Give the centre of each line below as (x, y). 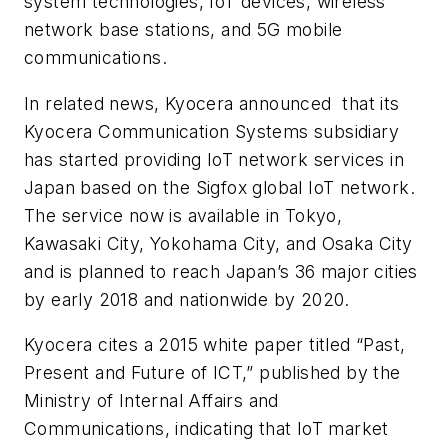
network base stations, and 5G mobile (183, 30)
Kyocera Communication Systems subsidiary (211, 131)
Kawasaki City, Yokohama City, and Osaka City (218, 243)
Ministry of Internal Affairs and (151, 401)
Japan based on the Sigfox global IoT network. (219, 187)
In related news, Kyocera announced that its (212, 103)
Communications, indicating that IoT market (206, 429)
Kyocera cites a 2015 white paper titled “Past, (215, 345)
